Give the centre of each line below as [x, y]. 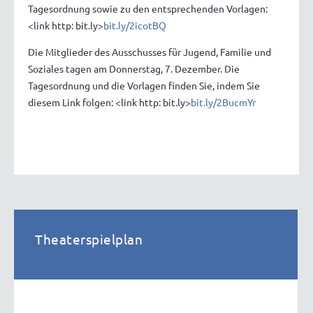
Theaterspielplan [89, 239]
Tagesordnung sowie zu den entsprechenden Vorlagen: [148, 9]
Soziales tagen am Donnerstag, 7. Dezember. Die [134, 69]
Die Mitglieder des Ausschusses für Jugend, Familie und [150, 52]
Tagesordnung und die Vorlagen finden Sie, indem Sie [144, 86]
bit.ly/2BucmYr [223, 102]
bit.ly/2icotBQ [135, 26]
